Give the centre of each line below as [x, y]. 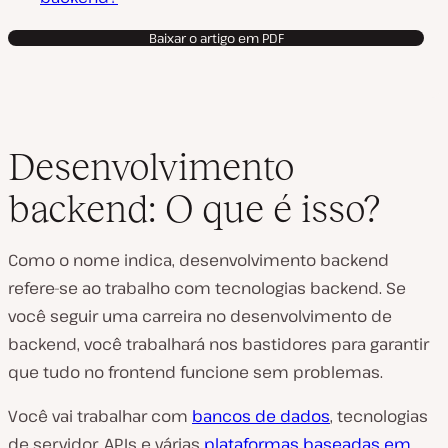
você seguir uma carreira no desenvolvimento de [200, 316]
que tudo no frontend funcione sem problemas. [195, 372]
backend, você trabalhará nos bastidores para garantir [218, 344]
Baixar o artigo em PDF [216, 38]
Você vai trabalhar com [100, 416]
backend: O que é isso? [194, 208]
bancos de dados [261, 416]
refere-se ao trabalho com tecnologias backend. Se [207, 288]
